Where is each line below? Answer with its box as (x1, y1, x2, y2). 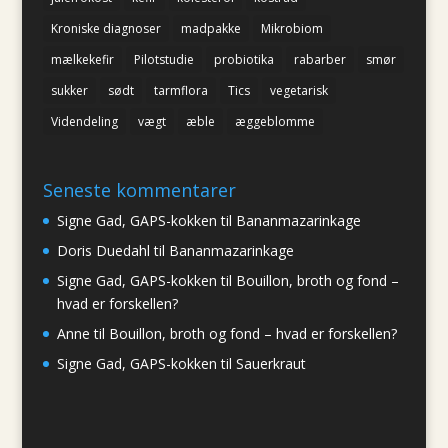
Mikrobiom (260, 19, 323, 37)
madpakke (180, 19, 241, 37)
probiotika (213, 50, 274, 68)
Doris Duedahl (56, 240, 150, 260)
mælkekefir (50, 50, 114, 68)
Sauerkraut (235, 353, 306, 373)
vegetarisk (269, 81, 328, 99)
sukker (50, 81, 88, 99)
